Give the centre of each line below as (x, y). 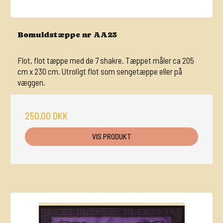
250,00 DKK (46, 116)
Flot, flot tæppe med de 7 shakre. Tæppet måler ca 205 (106, 60)
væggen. (31, 82)
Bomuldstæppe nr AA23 (67, 35)
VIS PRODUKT (111, 137)
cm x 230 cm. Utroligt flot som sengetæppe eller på (100, 71)
